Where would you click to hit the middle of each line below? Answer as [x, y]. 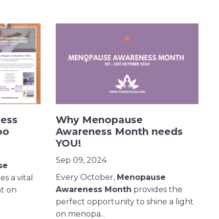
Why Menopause [99, 120]
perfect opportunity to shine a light [124, 201]
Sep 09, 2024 [81, 160]
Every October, [86, 177]
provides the [157, 189]
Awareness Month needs [119, 131]
